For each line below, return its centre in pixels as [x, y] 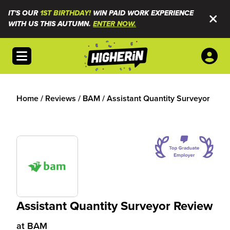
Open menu [37, 53]
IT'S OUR [24, 13]
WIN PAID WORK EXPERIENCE [142, 13]
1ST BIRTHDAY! [65, 13]
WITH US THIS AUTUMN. [51, 24]
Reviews [61, 98]
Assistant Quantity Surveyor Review [114, 206]
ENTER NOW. [114, 24]
